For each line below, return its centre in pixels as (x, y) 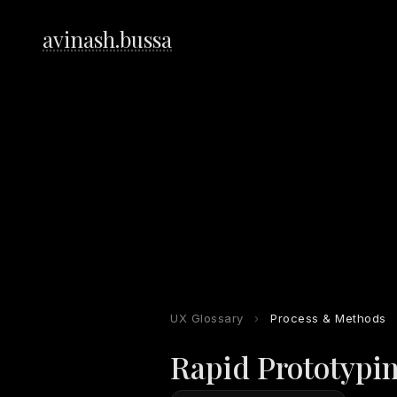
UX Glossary (207, 319)
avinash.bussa (107, 39)
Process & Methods (328, 319)
